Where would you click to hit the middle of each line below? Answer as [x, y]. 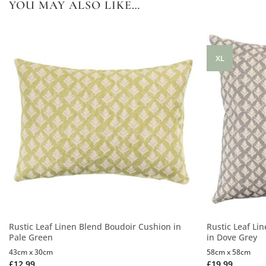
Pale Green [31, 237]
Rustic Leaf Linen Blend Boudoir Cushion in [95, 226]
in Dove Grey [232, 237]
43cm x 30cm [31, 252]
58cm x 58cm [229, 252]
